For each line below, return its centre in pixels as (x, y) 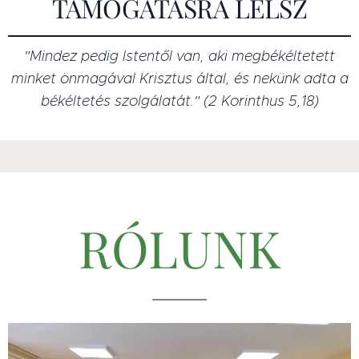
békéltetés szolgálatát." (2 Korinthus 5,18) (179, 101)
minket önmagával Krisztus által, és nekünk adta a (179, 79)
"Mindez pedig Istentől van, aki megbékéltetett (179, 56)
